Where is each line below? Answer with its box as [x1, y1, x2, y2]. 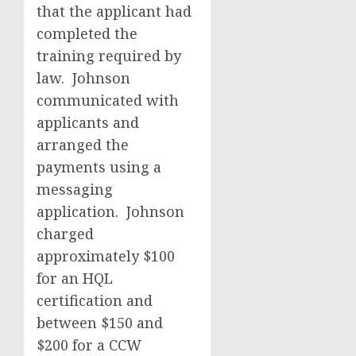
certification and [37, 291, 153, 310]
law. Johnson [37, 68, 130, 87]
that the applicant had [37, 2, 192, 21]
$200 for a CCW [37, 335, 141, 354]
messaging [37, 180, 113, 199]
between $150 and [37, 313, 163, 332]
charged [37, 224, 94, 243]
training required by [37, 46, 181, 65]
